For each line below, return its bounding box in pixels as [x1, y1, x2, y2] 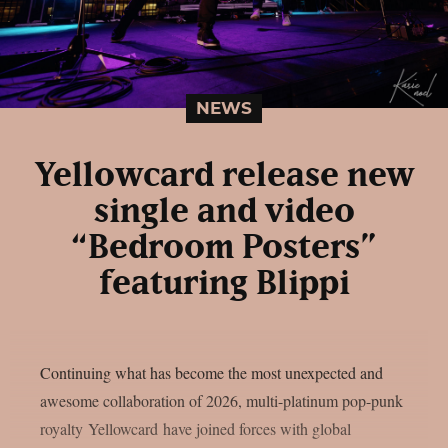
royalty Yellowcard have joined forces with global [40, 417, 351, 439]
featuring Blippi [98, 266, 350, 301]
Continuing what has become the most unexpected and [40, 361, 383, 383]
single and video [93, 194, 355, 229]
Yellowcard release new [34, 158, 414, 193]
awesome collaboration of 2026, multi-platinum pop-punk [40, 389, 403, 411]
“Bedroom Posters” [71, 230, 377, 265]
